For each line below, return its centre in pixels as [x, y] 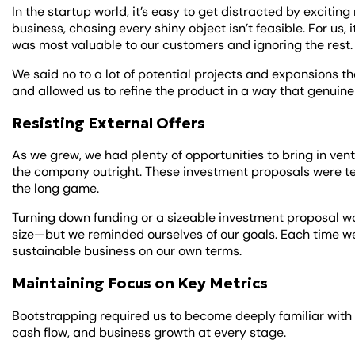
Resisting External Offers [109, 123]
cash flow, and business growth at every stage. [151, 332]
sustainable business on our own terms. [127, 251]
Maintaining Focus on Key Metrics [140, 284]
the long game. [57, 189]
